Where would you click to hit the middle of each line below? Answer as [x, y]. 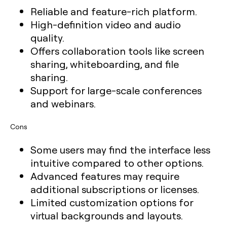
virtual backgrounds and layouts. [107, 215]
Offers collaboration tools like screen [117, 51]
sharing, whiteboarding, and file [105, 64]
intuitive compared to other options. [117, 163]
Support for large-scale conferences [116, 90]
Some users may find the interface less [120, 149]
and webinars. [63, 103]
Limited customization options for [112, 202]
